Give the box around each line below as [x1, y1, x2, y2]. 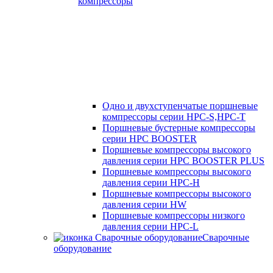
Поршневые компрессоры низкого [102, 210, 245, 221]
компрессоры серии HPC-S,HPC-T [102, 112, 246, 122]
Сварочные [202, 232, 249, 243]
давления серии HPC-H [102, 177, 200, 188]
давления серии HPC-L [102, 221, 199, 232]
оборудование [54, 243, 112, 253]
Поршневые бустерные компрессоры [102, 122, 255, 133]
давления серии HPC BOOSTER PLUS [102, 155, 264, 166]
